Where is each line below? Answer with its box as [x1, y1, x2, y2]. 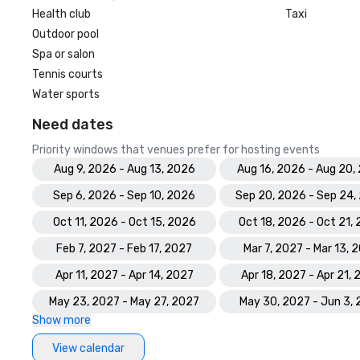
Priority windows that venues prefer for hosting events [32, 143, 320, 157]
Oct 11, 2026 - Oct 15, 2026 [52, 215, 196, 229]
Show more [32, 313, 91, 327]
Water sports [32, 88, 100, 101]
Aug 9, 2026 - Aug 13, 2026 [53, 162, 195, 176]
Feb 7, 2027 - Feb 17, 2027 [56, 242, 192, 256]
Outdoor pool [32, 27, 99, 41]
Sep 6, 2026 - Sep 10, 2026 [53, 189, 195, 202]
